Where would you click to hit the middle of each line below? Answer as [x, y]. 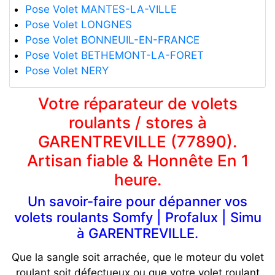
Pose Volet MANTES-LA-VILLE [101, 9]
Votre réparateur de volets [137, 103]
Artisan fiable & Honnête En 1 [137, 160]
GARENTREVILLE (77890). [137, 141]
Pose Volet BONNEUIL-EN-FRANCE [112, 40]
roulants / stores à [137, 122]
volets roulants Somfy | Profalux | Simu [137, 217]
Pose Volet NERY [67, 70]
